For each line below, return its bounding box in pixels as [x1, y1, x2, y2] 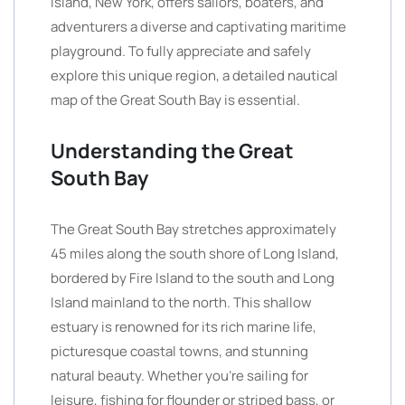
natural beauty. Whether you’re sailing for [51, 366, 308, 385]
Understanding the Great [51, 137, 294, 165]
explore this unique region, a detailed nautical [51, 66, 338, 85]
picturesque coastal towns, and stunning [51, 342, 308, 361]
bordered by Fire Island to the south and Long [51, 268, 334, 287]
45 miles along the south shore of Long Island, [51, 244, 339, 263]
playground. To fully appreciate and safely [51, 42, 311, 61]
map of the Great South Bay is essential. [51, 90, 300, 109]
